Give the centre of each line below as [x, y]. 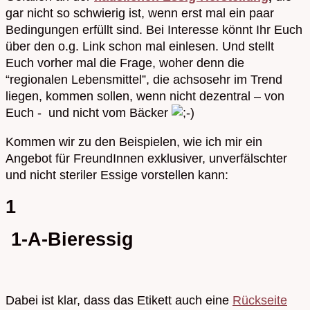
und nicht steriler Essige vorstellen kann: [117, 175]
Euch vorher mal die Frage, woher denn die [125, 63]
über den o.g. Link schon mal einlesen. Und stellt [140, 46]
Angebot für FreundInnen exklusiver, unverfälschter [146, 158]
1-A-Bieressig [70, 239]
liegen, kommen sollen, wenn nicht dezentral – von [145, 96]
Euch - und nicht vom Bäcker [89, 112]
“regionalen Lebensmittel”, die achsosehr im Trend [144, 79]
